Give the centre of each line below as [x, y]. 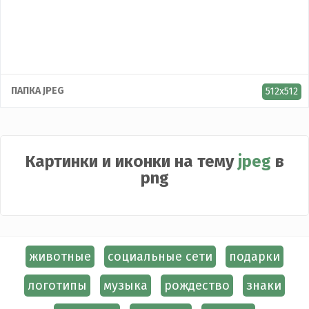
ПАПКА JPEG [38, 91]
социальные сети [160, 257]
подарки [255, 257]
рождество [197, 286]
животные [60, 257]
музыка [126, 286]
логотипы [57, 286]
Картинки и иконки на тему [131, 161]
